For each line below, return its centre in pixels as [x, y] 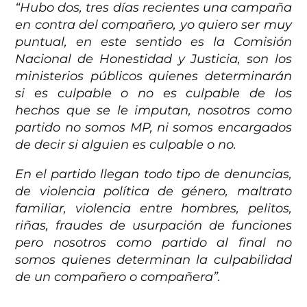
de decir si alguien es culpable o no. [126, 145]
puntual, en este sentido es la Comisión [153, 42]
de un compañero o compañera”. [118, 277]
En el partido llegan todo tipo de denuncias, [153, 174]
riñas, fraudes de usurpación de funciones [153, 226]
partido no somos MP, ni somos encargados [153, 128]
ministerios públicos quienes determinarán [153, 76]
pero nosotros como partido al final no [153, 243]
